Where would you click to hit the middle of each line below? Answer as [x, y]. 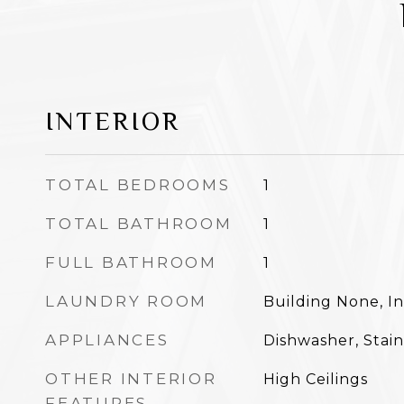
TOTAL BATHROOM [139, 223]
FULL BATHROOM [131, 262]
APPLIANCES [107, 340]
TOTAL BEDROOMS [138, 184]
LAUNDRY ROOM [126, 301]
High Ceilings [315, 379]
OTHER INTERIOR [131, 378]
